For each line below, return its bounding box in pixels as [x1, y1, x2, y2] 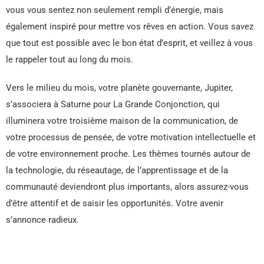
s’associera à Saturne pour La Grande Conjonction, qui [6, 98, 220, 110]
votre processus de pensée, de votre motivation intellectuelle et [6, 131, 256, 143]
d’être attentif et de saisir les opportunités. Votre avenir [6, 197, 223, 209]
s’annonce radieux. [6, 214, 79, 225]
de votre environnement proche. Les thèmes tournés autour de [6, 148, 250, 159]
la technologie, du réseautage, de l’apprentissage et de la [6, 164, 228, 176]
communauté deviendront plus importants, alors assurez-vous [6, 181, 249, 192]
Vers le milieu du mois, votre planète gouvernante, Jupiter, [6, 82, 233, 93]
